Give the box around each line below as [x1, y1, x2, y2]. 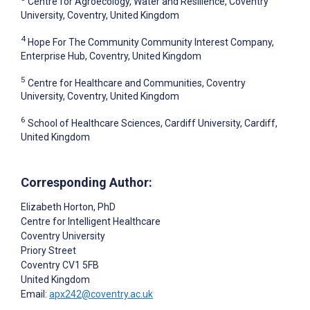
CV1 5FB [60, 259, 99, 271]
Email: [21, 289, 49, 300]
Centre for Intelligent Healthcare [21, 216, 161, 227]
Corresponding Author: [21, 175, 152, 190]
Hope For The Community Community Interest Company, [28, 36, 274, 48]
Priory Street [21, 245, 76, 256]
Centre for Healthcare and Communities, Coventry [28, 77, 246, 89]
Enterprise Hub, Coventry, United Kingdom [21, 50, 201, 62]
